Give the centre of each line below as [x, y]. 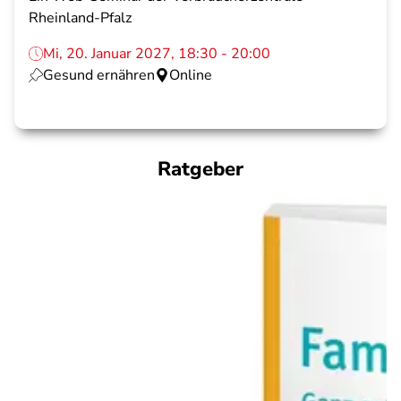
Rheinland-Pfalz [80, 18]
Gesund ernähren [99, 75]
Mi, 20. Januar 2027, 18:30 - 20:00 [157, 54]
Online [191, 75]
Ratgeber [200, 169]
